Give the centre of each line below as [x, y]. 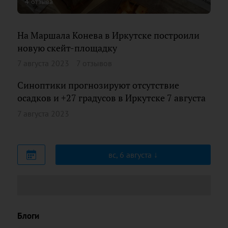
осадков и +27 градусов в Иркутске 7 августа [111, 98]
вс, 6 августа [131, 154]
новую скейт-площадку [67, 48]
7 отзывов [94, 63]
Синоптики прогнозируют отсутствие [98, 85]
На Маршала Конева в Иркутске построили [108, 35]
